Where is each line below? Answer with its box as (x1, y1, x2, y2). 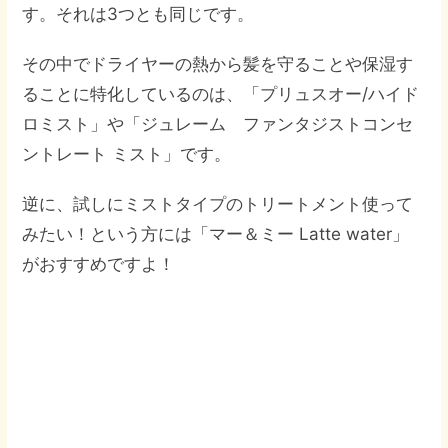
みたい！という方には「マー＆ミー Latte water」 (22, 224, 410, 244)
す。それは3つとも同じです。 (22, 4, 255, 24)
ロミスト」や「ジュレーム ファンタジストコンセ (22, 114, 414, 134)
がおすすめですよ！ (22, 254, 176, 274)
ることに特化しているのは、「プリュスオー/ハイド (22, 84, 420, 104)
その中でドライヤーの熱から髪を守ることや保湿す (22, 54, 414, 74)
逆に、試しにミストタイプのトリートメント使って (22, 194, 414, 214)
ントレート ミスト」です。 (22, 144, 232, 164)
